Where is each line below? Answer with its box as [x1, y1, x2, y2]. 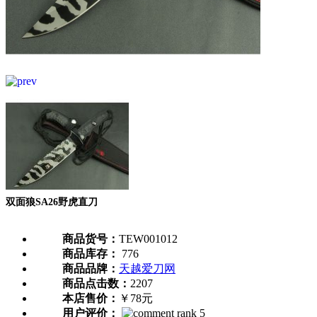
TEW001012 [119, 233, 178, 246]
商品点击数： [62, 277, 130, 290]
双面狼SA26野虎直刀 [6, 197, 98, 207]
